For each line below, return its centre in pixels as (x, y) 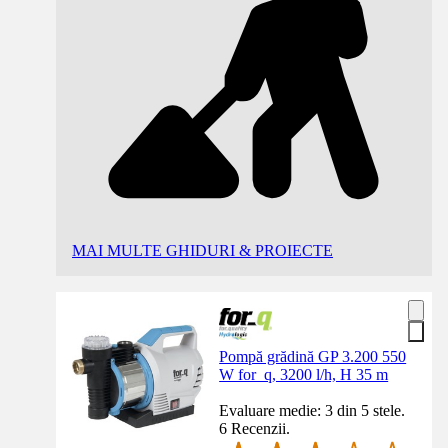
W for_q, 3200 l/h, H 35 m (304, 375)
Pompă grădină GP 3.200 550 (313, 357)
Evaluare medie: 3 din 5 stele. (312, 411)
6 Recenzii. (255, 429)
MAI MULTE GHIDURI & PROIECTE (202, 251)
